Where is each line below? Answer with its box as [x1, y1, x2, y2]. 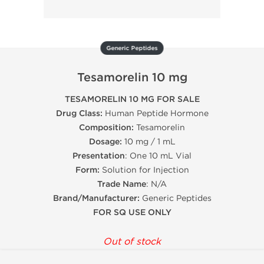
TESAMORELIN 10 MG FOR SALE [64, 94, 200, 104]
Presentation [72, 151, 125, 161]
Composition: [79, 123, 134, 133]
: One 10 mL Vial [125, 151, 192, 161]
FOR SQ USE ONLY [93, 207, 171, 217]
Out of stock [103, 236, 161, 247]
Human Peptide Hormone [102, 108, 209, 118]
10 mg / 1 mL [121, 137, 176, 147]
